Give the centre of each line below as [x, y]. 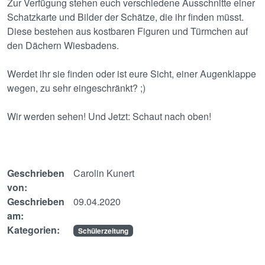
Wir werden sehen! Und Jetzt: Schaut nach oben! [109, 116]
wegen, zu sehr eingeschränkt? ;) [76, 88]
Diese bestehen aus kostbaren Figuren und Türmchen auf [127, 31]
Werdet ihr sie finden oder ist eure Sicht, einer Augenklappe [132, 74]
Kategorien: [33, 230]
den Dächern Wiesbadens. [63, 45]
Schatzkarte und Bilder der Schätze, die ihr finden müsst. [125, 17]
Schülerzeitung [103, 231]
